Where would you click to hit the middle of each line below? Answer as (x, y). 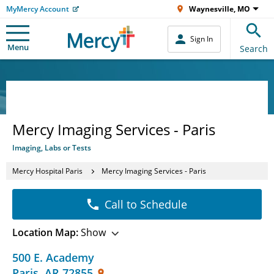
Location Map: (45, 232)
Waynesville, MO (220, 9)
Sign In (202, 39)
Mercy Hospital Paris (47, 171)
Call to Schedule (146, 204)
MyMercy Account (38, 9)
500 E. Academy (53, 257)
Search (254, 49)
